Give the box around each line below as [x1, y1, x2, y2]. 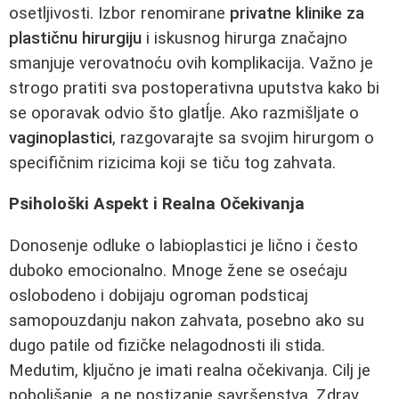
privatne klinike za [230, 3, 364, 23]
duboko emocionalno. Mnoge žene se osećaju [9, 260, 347, 281]
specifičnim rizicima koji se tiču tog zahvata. [9, 152, 336, 173]
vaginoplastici [9, 127, 112, 148]
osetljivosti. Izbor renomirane [9, 3, 230, 23]
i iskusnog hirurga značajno [142, 28, 347, 48]
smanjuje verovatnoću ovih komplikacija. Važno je [9, 53, 373, 73]
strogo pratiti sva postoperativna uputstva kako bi [9, 77, 379, 98]
